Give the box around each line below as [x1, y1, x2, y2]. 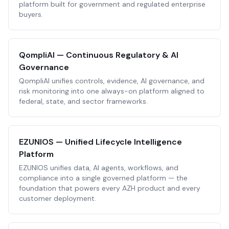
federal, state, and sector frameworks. [19, 97, 148, 106]
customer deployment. [19, 194, 96, 203]
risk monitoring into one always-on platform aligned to [19, 86, 204, 96]
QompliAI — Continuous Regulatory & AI [19, 50, 178, 60]
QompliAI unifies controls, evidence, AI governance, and [19, 76, 204, 85]
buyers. [19, 10, 43, 19]
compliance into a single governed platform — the [19, 173, 188, 182]
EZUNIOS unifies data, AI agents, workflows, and [19, 163, 178, 172]
